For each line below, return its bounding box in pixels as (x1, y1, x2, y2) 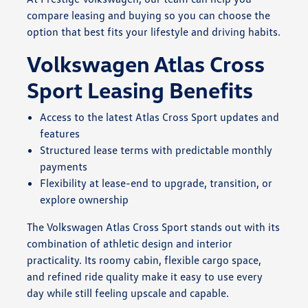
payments (39, 159, 87, 173)
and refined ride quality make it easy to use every (26, 269, 263, 283)
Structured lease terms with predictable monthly (39, 142, 272, 157)
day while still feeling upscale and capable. (26, 285, 229, 300)
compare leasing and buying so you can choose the (26, 8, 270, 22)
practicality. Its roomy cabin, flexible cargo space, (26, 252, 261, 267)
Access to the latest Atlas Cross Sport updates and (39, 109, 279, 124)
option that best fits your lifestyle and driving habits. (26, 24, 280, 38)
